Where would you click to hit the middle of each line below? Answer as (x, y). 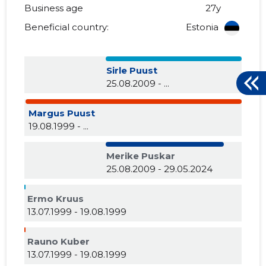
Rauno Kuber (59, 242)
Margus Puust (61, 113)
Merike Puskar (141, 156)
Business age (54, 8)
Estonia (202, 27)
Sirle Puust (132, 71)
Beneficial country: (67, 27)
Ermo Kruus (56, 199)
